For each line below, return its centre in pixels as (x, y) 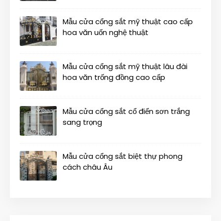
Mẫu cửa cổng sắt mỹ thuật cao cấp (128, 22)
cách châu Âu (88, 167)
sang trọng (82, 122)
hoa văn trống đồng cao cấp (114, 77)
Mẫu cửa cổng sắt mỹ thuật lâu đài (125, 67)
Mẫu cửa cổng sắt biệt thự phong (123, 156)
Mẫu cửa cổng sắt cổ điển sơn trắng (126, 111)
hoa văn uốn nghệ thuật (106, 33)
